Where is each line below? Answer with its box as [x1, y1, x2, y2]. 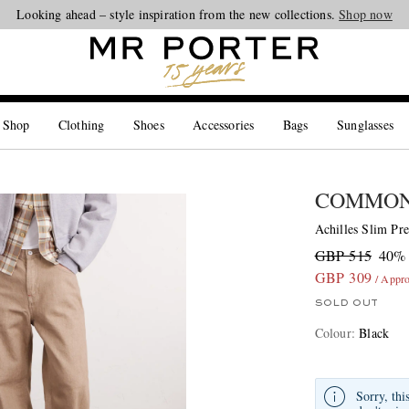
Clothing [58, 116, 105, 133]
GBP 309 [314, 267, 372, 287]
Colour [314, 324, 351, 341]
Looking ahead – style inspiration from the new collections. [16, 5, 340, 23]
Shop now [339, 5, 393, 23]
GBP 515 [314, 246, 372, 265]
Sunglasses [337, 116, 394, 133]
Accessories [193, 116, 255, 133]
